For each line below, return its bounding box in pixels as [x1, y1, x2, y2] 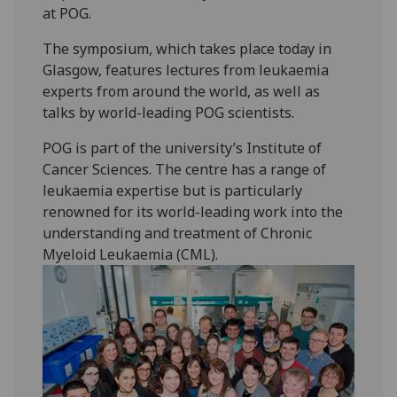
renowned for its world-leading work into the [43, 201, 344, 222]
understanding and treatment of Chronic [43, 222, 313, 243]
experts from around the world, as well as [43, 81, 321, 101]
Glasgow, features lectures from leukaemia [43, 59, 330, 80]
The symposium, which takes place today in [43, 38, 332, 58]
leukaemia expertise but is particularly [43, 180, 303, 200]
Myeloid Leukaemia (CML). [43, 244, 219, 264]
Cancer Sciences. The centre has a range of [43, 159, 327, 179]
